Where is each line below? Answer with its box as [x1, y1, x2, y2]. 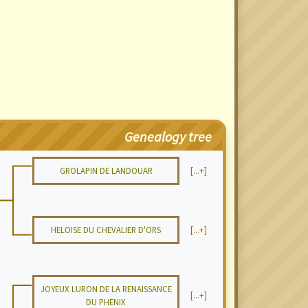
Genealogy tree [124, 128, 212, 145]
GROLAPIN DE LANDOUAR [59, 165, 153, 176]
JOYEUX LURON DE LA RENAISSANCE [40, 283, 172, 294]
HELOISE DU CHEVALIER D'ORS [51, 224, 161, 235]
